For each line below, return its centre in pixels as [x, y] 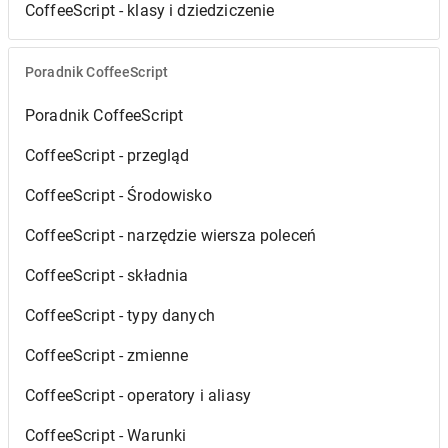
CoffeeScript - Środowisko [118, 195]
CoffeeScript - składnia [107, 275]
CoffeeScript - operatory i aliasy [138, 395]
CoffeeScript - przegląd [107, 155]
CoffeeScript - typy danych [120, 315]
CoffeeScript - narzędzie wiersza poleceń [171, 235]
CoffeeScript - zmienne [107, 355]
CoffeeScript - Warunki [106, 435]
